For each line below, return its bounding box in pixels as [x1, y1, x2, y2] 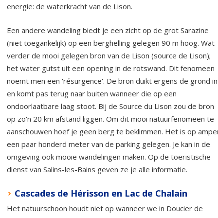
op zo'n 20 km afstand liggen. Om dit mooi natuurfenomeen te [7, 113, 214, 124]
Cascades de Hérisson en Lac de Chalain [15, 187, 187, 199]
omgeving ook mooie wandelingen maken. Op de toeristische [7, 151, 211, 162]
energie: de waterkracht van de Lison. [7, 1, 132, 11]
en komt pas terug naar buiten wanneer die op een [7, 88, 177, 98]
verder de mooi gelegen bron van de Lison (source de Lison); [7, 50, 211, 60]
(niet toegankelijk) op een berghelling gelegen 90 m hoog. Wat [7, 37, 215, 48]
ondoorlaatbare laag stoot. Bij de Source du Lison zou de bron [7, 101, 214, 111]
